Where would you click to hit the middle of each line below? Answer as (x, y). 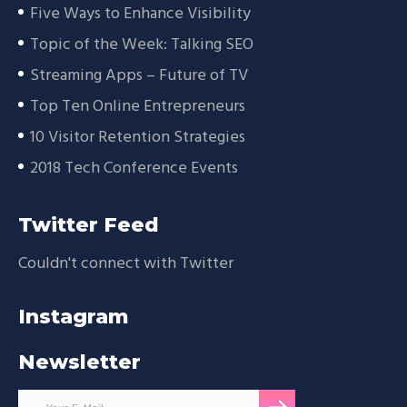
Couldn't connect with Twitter (126, 263)
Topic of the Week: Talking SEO (142, 45)
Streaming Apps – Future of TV (139, 75)
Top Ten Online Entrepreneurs (138, 106)
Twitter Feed (89, 224)
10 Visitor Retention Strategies (138, 137)
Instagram (74, 316)
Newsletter (79, 362)
